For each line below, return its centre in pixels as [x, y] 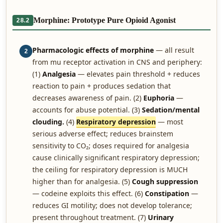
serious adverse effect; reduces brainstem [103, 134]
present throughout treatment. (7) [90, 217]
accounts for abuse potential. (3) [87, 110]
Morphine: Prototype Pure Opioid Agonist [105, 20]
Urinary [161, 217]
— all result [174, 50]
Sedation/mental [171, 110]
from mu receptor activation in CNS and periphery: [117, 62]
